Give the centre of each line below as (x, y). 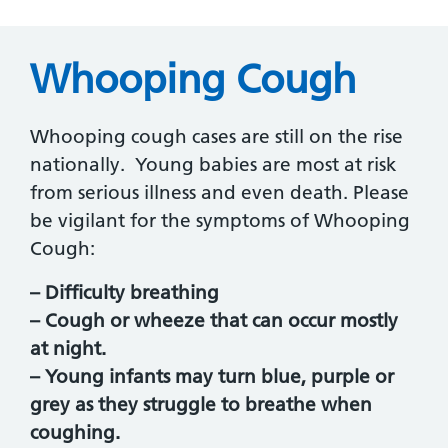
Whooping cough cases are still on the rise (216, 137)
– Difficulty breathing (124, 293)
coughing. (75, 433)
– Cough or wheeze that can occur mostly (214, 321)
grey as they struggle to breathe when (201, 405)
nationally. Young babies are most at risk (213, 165)
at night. (68, 349)
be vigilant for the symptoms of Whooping (220, 221)
